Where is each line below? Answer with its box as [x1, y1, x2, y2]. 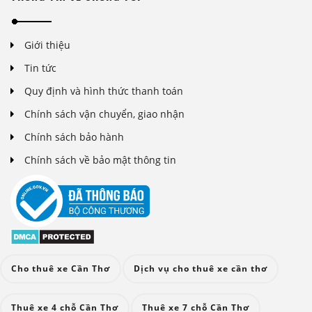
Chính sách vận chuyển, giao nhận [24, 107, 185, 121]
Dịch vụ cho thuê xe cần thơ [134, 262, 267, 274]
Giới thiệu [24, 38, 70, 52]
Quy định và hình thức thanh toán [24, 84, 183, 98]
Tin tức [24, 61, 56, 75]
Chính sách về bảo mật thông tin [24, 153, 176, 167]
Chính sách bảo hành [24, 130, 124, 144]
